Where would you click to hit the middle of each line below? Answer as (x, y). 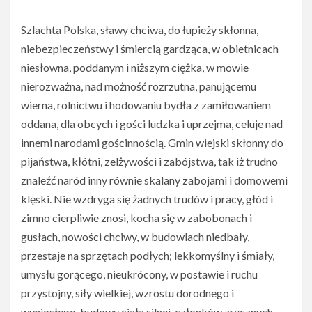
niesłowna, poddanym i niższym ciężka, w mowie (135, 67)
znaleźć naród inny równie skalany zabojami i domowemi (154, 180)
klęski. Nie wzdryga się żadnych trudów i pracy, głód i (147, 199)
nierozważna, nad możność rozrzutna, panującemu (139, 86)
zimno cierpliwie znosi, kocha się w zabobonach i (136, 218)
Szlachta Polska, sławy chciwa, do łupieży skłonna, (140, 30)
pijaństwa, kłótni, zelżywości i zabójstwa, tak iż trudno (149, 161)
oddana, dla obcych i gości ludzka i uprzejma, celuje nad (152, 124)
